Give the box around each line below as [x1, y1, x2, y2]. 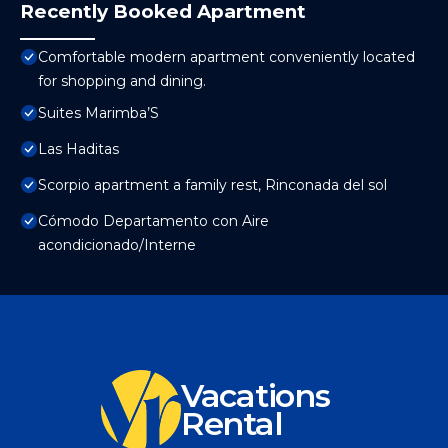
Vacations [181, 376, 330, 416]
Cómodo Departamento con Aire [38, 212, 269, 231]
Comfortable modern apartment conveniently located [38, 48, 415, 67]
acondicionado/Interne [38, 236, 196, 255]
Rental [181, 404, 283, 444]
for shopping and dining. [38, 72, 206, 91]
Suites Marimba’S [38, 104, 159, 123]
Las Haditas [38, 140, 119, 159]
